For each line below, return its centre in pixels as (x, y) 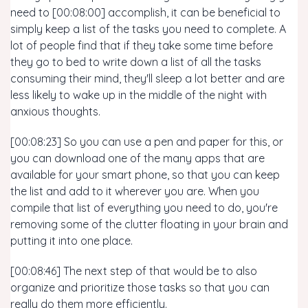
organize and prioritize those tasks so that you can (140, 287)
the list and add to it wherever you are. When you (135, 191)
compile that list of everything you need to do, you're (144, 208)
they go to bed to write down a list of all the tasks (136, 62)
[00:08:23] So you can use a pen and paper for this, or (147, 142)
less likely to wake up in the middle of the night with (139, 95)
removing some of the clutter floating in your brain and (149, 224)
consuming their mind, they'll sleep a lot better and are (147, 78)
